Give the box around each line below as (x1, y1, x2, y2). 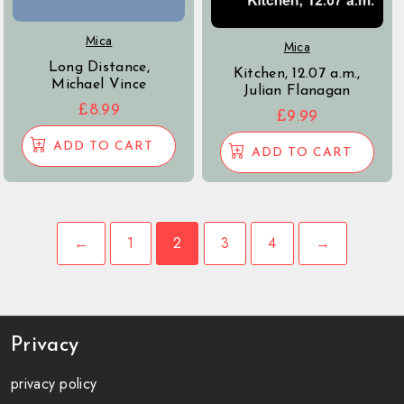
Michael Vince (51, 77, 147, 92)
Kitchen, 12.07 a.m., (233, 66, 361, 81)
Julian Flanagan (243, 83, 351, 98)
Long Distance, (48, 60, 150, 75)
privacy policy (11, 373, 97, 395)
